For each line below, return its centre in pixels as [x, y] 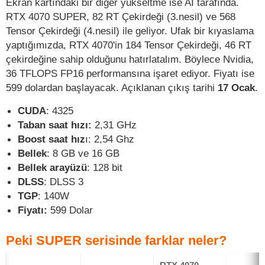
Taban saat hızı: [55, 125]
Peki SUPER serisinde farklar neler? [118, 241]
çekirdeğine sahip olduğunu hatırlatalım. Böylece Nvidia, [130, 59]
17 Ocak [236, 88]
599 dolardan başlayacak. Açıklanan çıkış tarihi [112, 88]
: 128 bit [105, 168]
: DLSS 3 [64, 182]
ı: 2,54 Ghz [110, 139]
